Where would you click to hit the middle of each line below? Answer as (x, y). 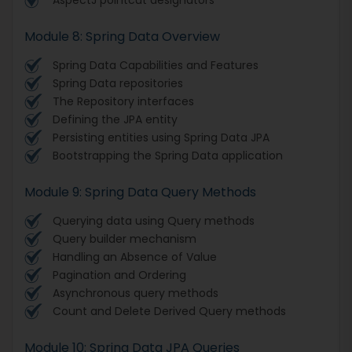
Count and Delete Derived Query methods (169, 311)
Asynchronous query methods (136, 293)
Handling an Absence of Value (135, 257)
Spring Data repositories (118, 83)
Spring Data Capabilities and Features (156, 65)
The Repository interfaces (123, 101)
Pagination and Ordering (119, 275)
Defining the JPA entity (115, 119)
